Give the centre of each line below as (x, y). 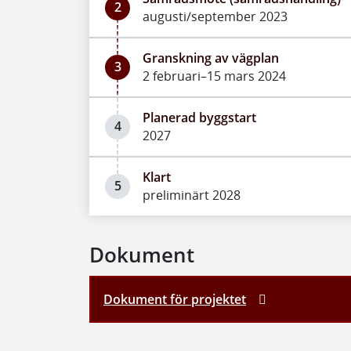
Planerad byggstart (199, 117)
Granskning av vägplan (211, 58)
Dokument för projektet (175, 299)
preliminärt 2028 (192, 195)
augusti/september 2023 (215, 16)
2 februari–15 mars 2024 (214, 76)
